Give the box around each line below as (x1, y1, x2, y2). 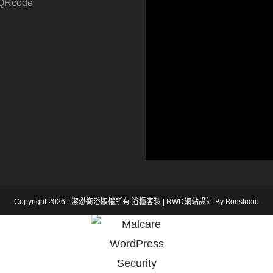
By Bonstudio (213, 197, 259, 207)
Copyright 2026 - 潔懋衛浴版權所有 (14, 197, 132, 207)
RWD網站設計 (166, 197, 213, 207)
